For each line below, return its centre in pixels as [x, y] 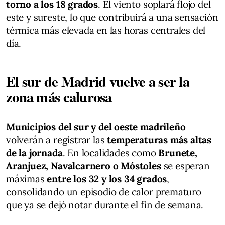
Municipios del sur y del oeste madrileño [96, 126]
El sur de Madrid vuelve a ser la [98, 81]
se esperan [185, 165]
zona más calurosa [59, 97]
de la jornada [34, 152]
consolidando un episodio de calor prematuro [104, 192]
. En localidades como [110, 152]
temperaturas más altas [158, 139]
